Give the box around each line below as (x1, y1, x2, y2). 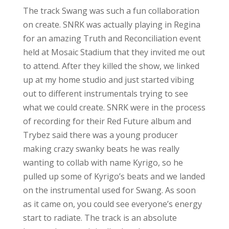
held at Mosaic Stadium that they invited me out (22, 46, 205, 58)
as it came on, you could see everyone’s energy (22, 198, 202, 210)
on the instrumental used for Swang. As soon (22, 184, 196, 196)
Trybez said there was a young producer (22, 129, 178, 141)
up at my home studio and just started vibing (22, 74, 194, 85)
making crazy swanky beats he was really (22, 143, 179, 154)
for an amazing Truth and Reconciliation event (22, 32, 201, 44)
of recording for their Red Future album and (22, 115, 191, 127)
